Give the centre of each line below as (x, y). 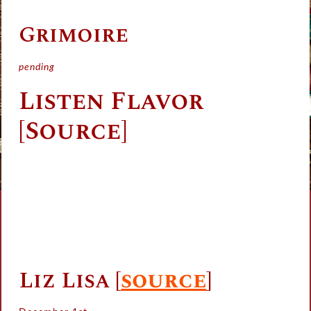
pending (39, 68)
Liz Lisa (65, 281)
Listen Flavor (111, 102)
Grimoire (74, 35)
